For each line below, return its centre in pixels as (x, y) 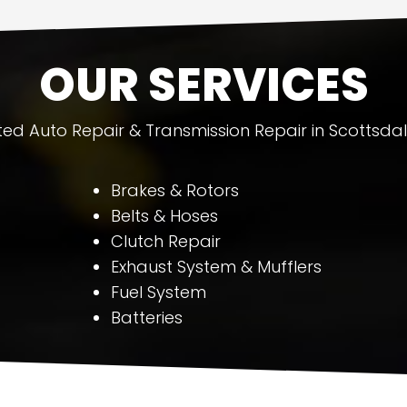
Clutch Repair (165, 241)
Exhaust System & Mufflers (216, 267)
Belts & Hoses (164, 216)
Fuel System (158, 292)
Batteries (146, 318)
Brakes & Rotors (174, 190)
